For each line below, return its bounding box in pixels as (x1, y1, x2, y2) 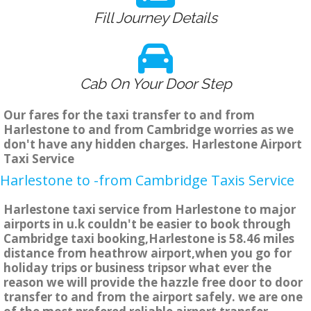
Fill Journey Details (94, 9, 217, 27)
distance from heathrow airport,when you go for (3, 245, 292, 262)
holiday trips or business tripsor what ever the (3, 260, 271, 276)
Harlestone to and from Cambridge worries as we (3, 121, 294, 138)
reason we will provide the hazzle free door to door (3, 274, 303, 291)
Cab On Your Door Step (79, 75, 232, 93)
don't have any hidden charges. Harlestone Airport (3, 136, 302, 153)
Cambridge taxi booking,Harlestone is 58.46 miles (3, 230, 294, 247)
